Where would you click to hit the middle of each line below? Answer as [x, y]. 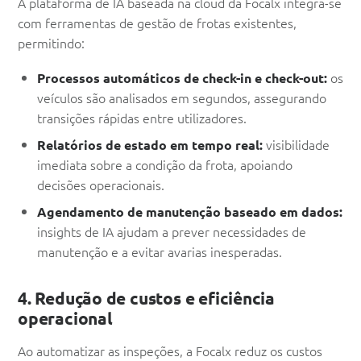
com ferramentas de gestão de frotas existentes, [157, 23]
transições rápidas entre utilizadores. [142, 118]
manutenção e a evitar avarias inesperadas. [160, 252]
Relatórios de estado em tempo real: [150, 145]
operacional [65, 318]
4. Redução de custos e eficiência [147, 298]
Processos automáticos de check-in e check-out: [182, 78]
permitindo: [51, 43]
